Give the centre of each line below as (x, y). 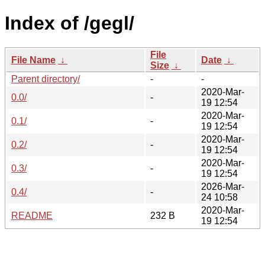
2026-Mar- (223, 186)
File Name (33, 60)
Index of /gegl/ (70, 23)
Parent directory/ (46, 79)
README (32, 215)
